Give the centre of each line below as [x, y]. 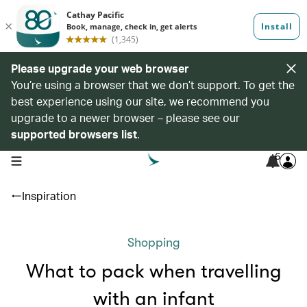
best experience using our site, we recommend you [140, 101]
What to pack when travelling [153, 271]
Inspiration [49, 196]
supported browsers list [74, 134]
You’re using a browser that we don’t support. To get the [153, 85]
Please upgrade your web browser [100, 68]
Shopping [153, 243]
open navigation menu [54, 160]
